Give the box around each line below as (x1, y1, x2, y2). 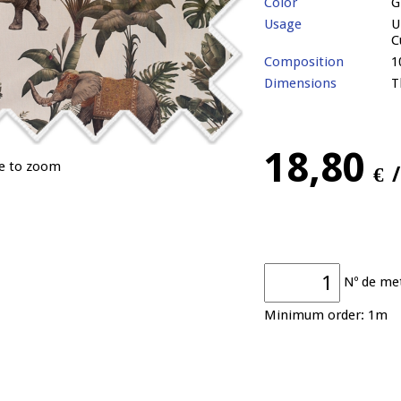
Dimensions (263, 75, 337, 92)
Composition (263, 54, 344, 71)
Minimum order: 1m (263, 306, 388, 323)
